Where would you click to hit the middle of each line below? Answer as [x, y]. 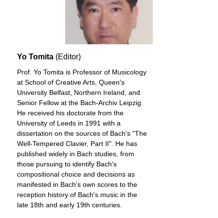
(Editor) [68, 57]
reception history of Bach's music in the [77, 195]
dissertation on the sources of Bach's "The [82, 133]
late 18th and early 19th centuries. [70, 205]
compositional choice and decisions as [76, 174]
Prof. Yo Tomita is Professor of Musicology [82, 72]
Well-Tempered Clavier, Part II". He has [77, 144]
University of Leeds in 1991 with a [69, 123]
